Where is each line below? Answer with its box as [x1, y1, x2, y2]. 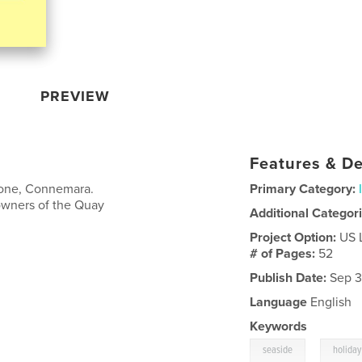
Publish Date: [250, 269, 327, 286]
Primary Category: [250, 180, 356, 197]
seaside [263, 343, 293, 357]
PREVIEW [40, 86, 111, 105]
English [307, 293, 352, 310]
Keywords [250, 318, 308, 335]
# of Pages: [250, 245, 319, 262]
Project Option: [250, 229, 340, 246]
